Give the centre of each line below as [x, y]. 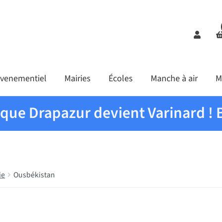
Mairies [77, 79]
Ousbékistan [34, 175]
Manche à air [174, 79]
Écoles [120, 79]
